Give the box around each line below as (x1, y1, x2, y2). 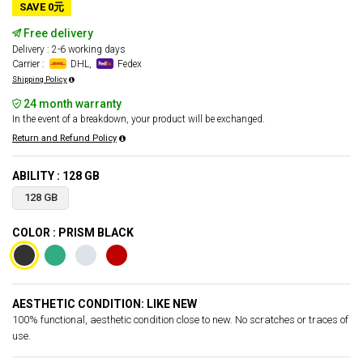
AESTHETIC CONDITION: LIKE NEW (12, 297, 197, 310)
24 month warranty (21, 97, 122, 110)
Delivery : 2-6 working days (12, 44, 126, 55)
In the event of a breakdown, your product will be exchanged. (12, 113, 265, 125)
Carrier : (12, 58, 47, 70)
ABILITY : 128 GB (12, 169, 100, 182)
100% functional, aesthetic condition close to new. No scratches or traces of (12, 314, 348, 326)
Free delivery (21, 27, 93, 40)
